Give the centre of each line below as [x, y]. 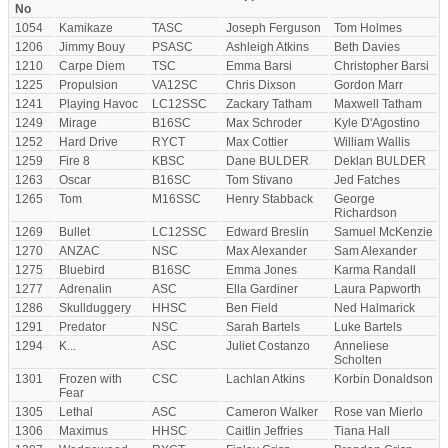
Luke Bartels [368, 327]
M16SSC [176, 199]
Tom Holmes [368, 28]
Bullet [74, 232]
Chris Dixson [261, 85]
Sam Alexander [375, 251]
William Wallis [372, 142]
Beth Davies [367, 47]
